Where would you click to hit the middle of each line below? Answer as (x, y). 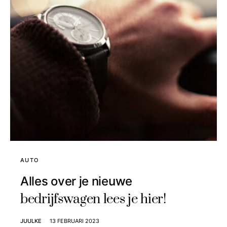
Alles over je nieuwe (76, 181)
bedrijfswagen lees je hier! (93, 200)
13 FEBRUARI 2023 (74, 221)
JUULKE (31, 221)
